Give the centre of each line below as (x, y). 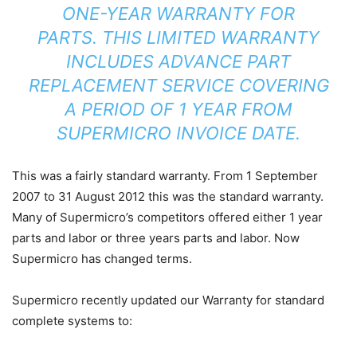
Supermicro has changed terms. (102, 259)
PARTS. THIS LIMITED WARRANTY (178, 37)
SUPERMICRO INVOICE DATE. (178, 133)
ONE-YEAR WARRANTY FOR (178, 14)
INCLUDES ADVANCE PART (178, 61)
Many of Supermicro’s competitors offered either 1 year (167, 217)
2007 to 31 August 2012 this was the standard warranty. (168, 196)
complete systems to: (72, 321)
